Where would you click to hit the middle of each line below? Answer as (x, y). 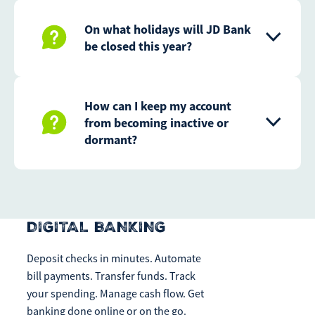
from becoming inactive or (156, 123)
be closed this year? (138, 46)
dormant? (111, 140)
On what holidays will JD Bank (168, 30)
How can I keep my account (158, 106)
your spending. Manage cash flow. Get (115, 294)
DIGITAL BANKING (96, 227)
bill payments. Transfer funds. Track (111, 276)
